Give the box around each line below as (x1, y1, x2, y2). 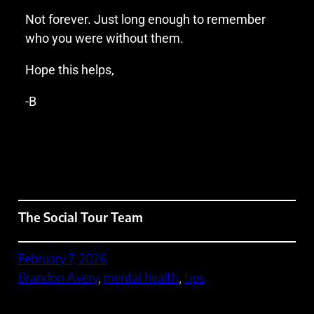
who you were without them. (25, 30, 184, 46)
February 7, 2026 (18, 250, 107, 267)
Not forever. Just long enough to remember (25, 11, 266, 27)
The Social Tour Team (18, 208, 143, 225)
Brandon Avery (18, 269, 98, 286)
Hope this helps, (25, 62, 114, 77)
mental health (103, 269, 179, 286)
